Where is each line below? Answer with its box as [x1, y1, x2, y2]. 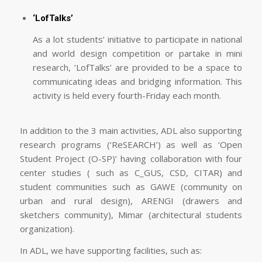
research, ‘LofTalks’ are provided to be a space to [32, 61, 243, 74]
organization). [19, 223, 74, 235]
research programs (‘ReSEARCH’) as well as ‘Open [19, 139, 243, 150]
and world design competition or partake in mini [32, 47, 243, 60]
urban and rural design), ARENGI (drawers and [19, 195, 243, 206]
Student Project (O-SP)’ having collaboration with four [19, 153, 243, 164]
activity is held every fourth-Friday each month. [32, 89, 221, 102]
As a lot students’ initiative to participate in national [32, 33, 243, 46]
